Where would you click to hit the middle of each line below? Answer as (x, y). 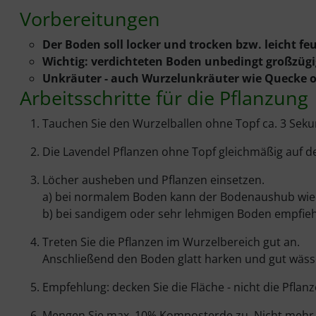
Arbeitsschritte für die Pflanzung (164, 98)
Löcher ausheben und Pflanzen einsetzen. (153, 180)
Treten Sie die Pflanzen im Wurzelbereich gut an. (171, 242)
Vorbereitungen (90, 19)
